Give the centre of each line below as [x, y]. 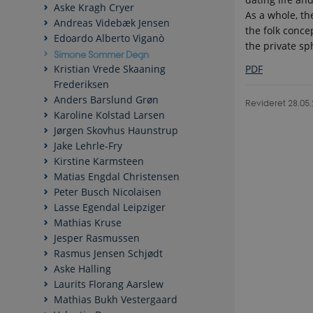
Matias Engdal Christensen [117, 177]
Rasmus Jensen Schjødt [108, 254]
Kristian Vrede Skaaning [110, 69]
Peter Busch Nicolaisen [108, 192]
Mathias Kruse [88, 223]
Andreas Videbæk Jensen [112, 23]
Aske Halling [82, 269]
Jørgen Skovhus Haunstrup [116, 131]
